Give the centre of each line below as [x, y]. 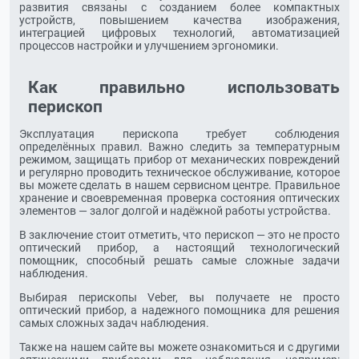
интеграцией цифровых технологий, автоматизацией [179, 33]
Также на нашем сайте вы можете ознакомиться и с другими [179, 347]
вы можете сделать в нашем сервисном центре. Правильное [179, 185]
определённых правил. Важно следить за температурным [179, 146]
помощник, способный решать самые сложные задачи [179, 260]
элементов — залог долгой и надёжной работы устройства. [175, 210]
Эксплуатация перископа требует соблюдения [179, 133]
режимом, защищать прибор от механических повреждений [179, 159]
